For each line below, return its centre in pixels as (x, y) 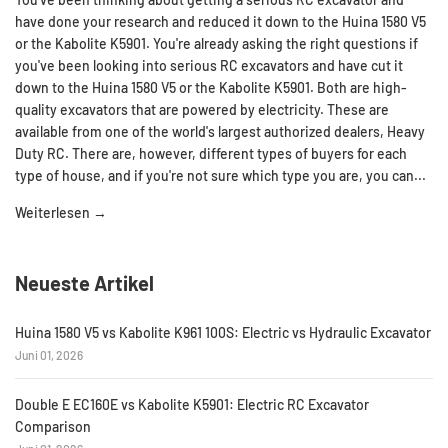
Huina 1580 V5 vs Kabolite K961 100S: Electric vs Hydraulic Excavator (223, 332)
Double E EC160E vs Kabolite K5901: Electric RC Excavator (192, 405)
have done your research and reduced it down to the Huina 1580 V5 (220, 21)
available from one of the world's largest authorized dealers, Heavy (220, 131)
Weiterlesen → (61, 212)
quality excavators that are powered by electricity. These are (202, 109)
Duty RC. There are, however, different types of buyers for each (211, 153)
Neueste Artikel (84, 283)
